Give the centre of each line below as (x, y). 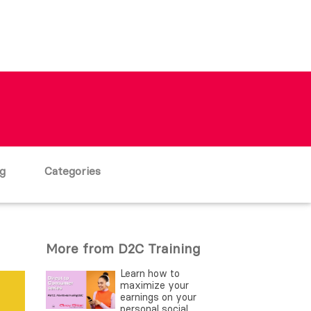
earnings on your (158, 297)
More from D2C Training (123, 249)
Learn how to (150, 274)
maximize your (154, 285)
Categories (72, 171)
